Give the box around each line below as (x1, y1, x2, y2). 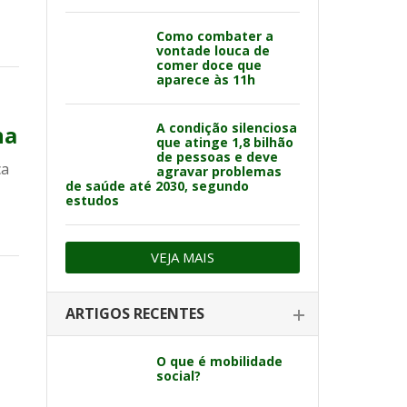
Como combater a (156, 27, 273, 45)
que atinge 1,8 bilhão (156, 134, 293, 151)
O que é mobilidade (156, 352, 283, 370)
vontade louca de (156, 42, 270, 59)
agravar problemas (156, 163, 282, 180)
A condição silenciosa (156, 119, 297, 136)
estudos (65, 192, 119, 209)
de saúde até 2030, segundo (65, 177, 249, 194)
